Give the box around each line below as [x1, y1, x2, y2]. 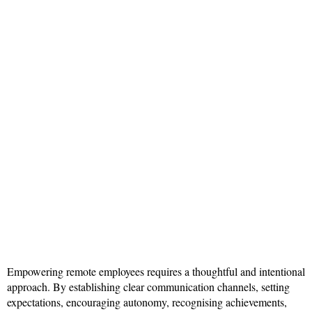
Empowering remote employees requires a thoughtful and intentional [7, 264, 305, 279]
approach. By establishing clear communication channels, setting [7, 279, 290, 295]
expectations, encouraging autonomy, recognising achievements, [7, 295, 287, 310]
